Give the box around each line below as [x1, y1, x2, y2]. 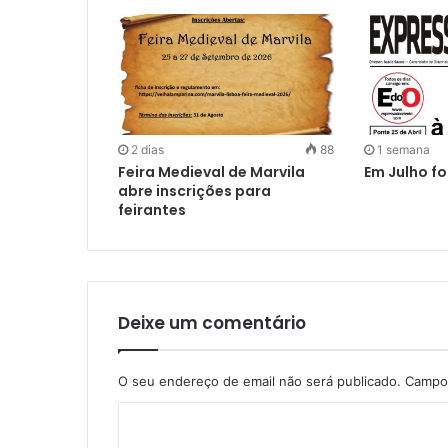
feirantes [118, 200, 186, 221]
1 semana [376, 142, 430, 158]
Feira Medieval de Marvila [118, 162, 305, 183]
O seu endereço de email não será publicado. [118, 373, 401, 390]
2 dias [131, 142, 164, 158]
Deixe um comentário [118, 311, 306, 336]
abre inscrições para [118, 181, 271, 202]
